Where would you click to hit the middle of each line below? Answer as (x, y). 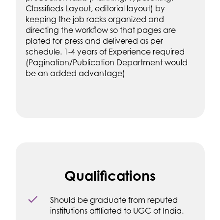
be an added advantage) (75, 73)
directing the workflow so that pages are (100, 30)
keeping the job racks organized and (95, 19)
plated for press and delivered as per (94, 41)
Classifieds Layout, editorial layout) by (95, 8)
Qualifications (110, 175)
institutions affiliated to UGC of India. (117, 210)
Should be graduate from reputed (114, 200)
